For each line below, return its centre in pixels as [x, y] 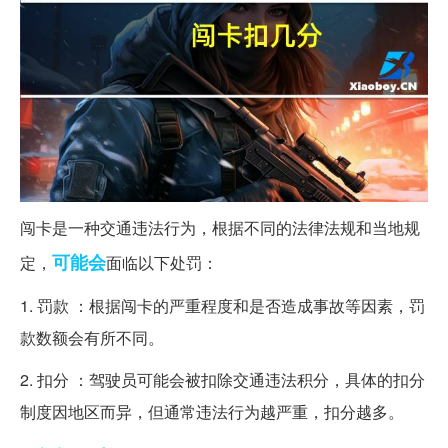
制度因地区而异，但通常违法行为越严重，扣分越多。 [212, 411]
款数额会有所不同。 [92, 337]
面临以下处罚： [162, 262]
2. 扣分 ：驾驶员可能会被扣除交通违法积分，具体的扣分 [222, 379]
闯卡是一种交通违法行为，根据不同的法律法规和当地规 [220, 227]
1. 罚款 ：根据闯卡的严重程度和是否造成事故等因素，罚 [222, 305]
